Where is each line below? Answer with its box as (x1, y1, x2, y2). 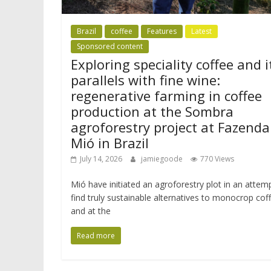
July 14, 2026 (80, 153, 122, 164)
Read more (77, 230, 115, 241)
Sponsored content (77, 41, 143, 51)
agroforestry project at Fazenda (71, 117, 270, 136)
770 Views (200, 153, 234, 164)
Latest (191, 25, 212, 36)
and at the (71, 204, 111, 217)
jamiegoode (141, 153, 184, 164)
